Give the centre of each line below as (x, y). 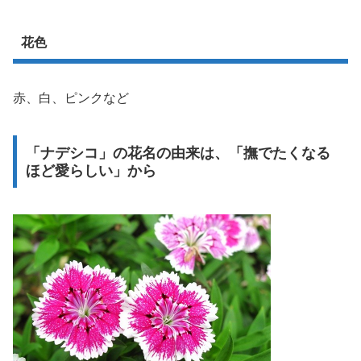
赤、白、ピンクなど (71, 98)
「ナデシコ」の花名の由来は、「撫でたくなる (178, 153)
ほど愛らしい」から (91, 170)
